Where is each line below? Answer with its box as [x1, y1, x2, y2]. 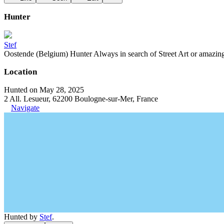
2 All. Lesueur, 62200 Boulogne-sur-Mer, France [4, 94, 158, 103]
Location [4, 67, 37, 76]
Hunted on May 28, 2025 [4, 85, 84, 94]
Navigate [11, 103, 39, 112]
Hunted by [4, 212, 39, 221]
